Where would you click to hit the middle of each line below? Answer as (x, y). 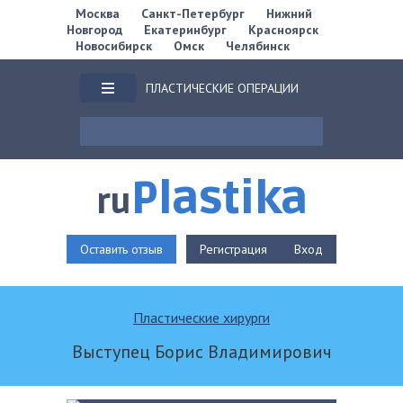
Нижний (289, 13)
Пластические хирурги (201, 318)
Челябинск (258, 46)
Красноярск (283, 30)
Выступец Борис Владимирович (201, 352)
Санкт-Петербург (193, 13)
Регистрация (233, 249)
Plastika (219, 199)
